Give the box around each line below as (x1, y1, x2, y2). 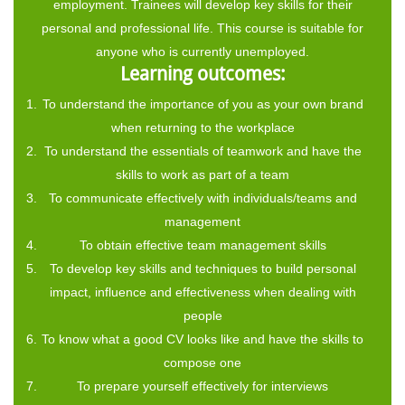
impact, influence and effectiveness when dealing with (49, 284, 356, 299)
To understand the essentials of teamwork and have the (43, 143, 362, 158)
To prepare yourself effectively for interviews (77, 378, 328, 393)
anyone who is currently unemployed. (96, 43, 309, 59)
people (183, 307, 222, 323)
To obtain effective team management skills (79, 237, 326, 252)
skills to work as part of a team (116, 166, 289, 182)
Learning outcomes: (119, 62, 286, 85)
